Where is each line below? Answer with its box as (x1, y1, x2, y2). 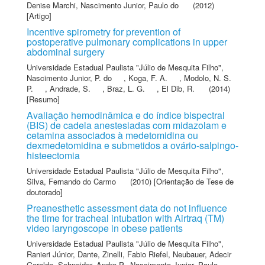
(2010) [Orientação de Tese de (128, 176, 234, 187)
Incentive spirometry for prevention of (27, 25, 180, 38)
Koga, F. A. (128, 72, 167, 83)
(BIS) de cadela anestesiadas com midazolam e (27, 118, 227, 132)
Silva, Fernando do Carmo (27, 176, 116, 187)
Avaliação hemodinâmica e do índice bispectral (27, 108, 225, 122)
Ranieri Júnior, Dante (27, 248, 98, 260)
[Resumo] (27, 93, 60, 105)
